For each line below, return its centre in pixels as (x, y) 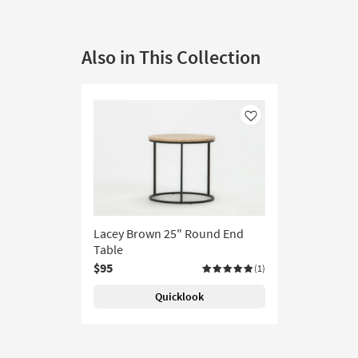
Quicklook (179, 297)
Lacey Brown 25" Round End (169, 234)
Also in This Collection (171, 58)
